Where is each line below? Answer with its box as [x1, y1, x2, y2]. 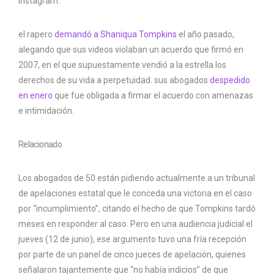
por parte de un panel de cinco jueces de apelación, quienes [18, 249, 246, 259]
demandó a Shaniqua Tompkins [54, 29, 177, 39]
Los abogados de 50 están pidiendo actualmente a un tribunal [18, 172, 255, 183]
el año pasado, [177, 29, 234, 39]
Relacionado [18, 139, 62, 149]
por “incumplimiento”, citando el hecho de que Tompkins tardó [18, 203, 256, 213]
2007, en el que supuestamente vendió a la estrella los [18, 59, 226, 70]
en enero [18, 90, 53, 100]
